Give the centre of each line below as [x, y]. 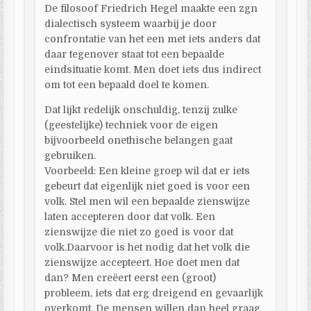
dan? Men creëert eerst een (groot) [131, 277]
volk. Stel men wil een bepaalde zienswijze [148, 201]
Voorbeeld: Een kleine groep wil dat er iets [148, 170]
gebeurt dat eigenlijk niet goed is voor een [148, 186]
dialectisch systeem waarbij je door [131, 23]
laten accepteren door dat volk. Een [130, 216]
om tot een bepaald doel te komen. [127, 84]
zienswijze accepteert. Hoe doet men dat [142, 262]
